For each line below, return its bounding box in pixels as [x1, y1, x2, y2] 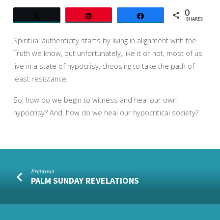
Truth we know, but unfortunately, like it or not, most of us [13, 48, 202, 58]
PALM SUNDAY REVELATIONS [31, 174, 139, 186]
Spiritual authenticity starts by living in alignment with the [13, 35, 196, 45]
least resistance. [13, 73, 68, 83]
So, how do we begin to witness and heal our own [13, 94, 177, 105]
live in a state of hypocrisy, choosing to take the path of [13, 60, 194, 71]
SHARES [186, 17, 203, 22]
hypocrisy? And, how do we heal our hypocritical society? [13, 107, 198, 117]
